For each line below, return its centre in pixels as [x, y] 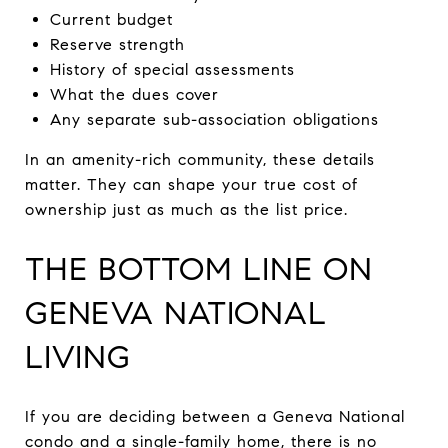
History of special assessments [172, 69]
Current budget [111, 19]
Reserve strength [117, 44]
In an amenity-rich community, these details [200, 159]
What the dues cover [134, 94]
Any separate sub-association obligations [214, 119]
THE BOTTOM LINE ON [199, 268]
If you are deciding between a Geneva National [215, 416]
